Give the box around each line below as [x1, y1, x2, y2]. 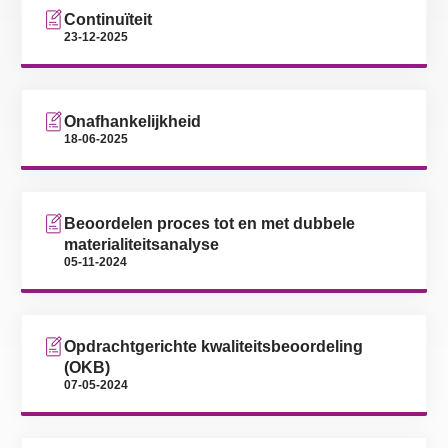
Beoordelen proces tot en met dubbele [64, 214, 355, 232]
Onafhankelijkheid [64, 112, 201, 130]
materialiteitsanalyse [64, 235, 219, 253]
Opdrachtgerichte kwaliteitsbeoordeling [64, 337, 363, 355]
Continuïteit [64, 10, 152, 28]
